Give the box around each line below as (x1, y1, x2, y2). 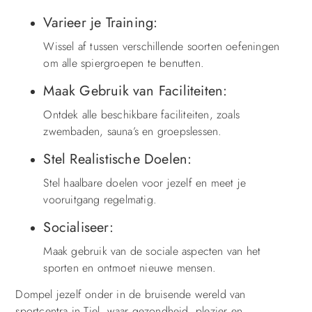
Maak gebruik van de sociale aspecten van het (43, 242, 261, 259)
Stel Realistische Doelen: (43, 148, 192, 169)
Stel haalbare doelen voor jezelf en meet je (43, 174, 246, 191)
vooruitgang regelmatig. (43, 191, 157, 208)
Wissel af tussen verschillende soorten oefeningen (43, 38, 280, 54)
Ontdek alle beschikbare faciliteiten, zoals (43, 106, 240, 123)
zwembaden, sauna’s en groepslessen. (43, 123, 222, 139)
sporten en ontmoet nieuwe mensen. (43, 259, 216, 276)
